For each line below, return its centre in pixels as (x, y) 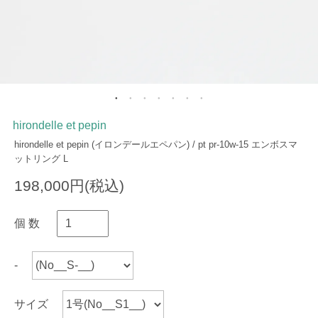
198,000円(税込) (69, 186)
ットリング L (41, 159)
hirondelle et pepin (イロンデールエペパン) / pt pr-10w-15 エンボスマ (156, 144)
